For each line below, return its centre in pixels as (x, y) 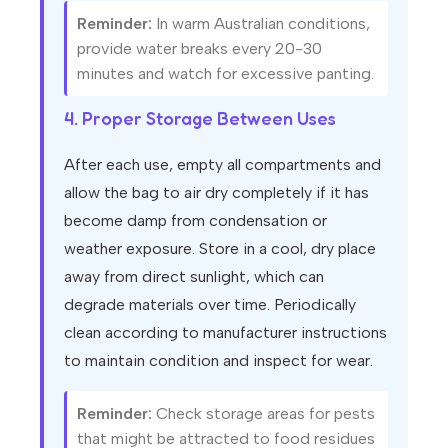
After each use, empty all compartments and (222, 164)
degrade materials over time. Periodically (210, 304)
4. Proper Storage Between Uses (200, 117)
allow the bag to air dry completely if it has (216, 192)
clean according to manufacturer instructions (225, 332)
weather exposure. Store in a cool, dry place (220, 248)
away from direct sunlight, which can (194, 276)
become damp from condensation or (195, 220)
